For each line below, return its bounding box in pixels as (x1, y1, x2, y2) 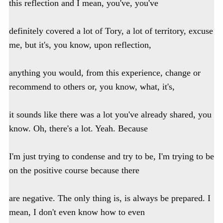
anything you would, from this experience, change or (9, 68, 201, 78)
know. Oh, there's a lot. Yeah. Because (9, 123, 148, 134)
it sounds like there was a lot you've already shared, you (9, 110, 212, 120)
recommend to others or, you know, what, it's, (9, 82, 175, 92)
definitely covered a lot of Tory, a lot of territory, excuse (9, 26, 213, 36)
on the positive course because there (9, 165, 139, 176)
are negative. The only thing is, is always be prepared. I (9, 193, 211, 204)
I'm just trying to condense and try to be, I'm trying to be (9, 151, 214, 162)
